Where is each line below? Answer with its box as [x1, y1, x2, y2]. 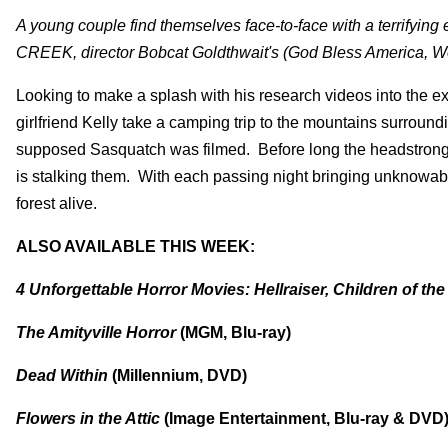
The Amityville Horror [16, 323, 180, 341]
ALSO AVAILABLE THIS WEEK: [16, 237, 255, 255]
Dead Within [16, 366, 112, 384]
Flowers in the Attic [16, 409, 164, 427]
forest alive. [16, 194, 97, 212]
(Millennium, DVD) [112, 366, 247, 384]
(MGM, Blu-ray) [180, 323, 291, 341]
